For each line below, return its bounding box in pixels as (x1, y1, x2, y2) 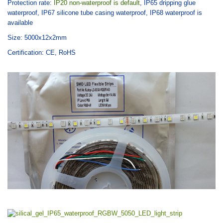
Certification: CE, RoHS (7, 48, 76, 56)
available (7, 18, 33, 26)
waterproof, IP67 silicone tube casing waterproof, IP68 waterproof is (7, 8, 202, 16)
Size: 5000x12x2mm (7, 33, 67, 41)
